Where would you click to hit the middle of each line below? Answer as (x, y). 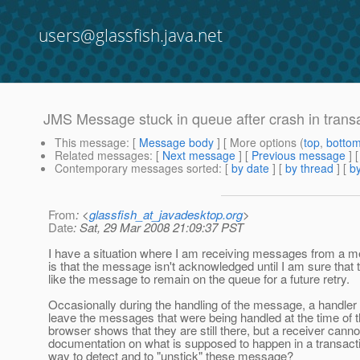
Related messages (102, 155)
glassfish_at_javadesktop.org (166, 215)
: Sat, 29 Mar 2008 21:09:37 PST (158, 227)
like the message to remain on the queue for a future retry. (199, 279)
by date (250, 168)
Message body (176, 143)
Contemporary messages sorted (137, 168)
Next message (199, 155)
